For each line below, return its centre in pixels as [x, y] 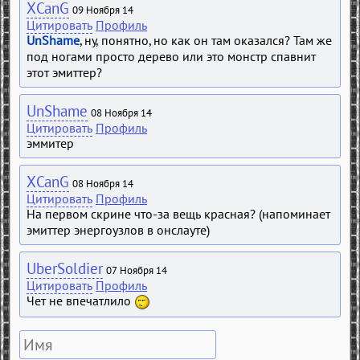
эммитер [50, 143]
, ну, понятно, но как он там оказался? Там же [206, 41]
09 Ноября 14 [103, 10]
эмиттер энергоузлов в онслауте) [118, 230]
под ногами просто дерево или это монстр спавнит [171, 57]
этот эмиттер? [64, 73]
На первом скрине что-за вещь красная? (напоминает [178, 214]
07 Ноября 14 [137, 270]
